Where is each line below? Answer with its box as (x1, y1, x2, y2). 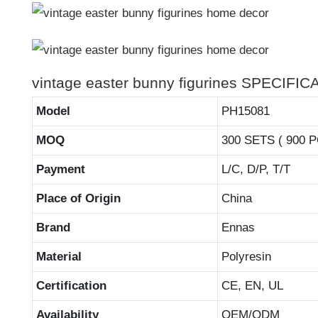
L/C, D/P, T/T (221, 162, 290, 176)
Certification (35, 278, 106, 292)
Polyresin (221, 249, 271, 263)
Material (35, 249, 82, 263)
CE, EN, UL (221, 278, 283, 292)
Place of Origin (35, 191, 121, 205)
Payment (35, 162, 85, 176)
